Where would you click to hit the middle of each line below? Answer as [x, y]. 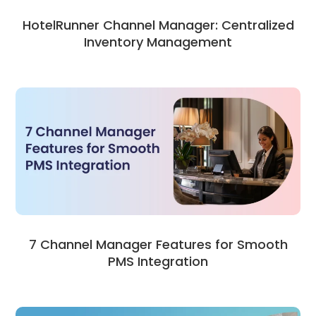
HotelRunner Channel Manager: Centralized [158, 25]
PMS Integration [158, 262]
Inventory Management [158, 42]
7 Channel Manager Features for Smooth [158, 245]
